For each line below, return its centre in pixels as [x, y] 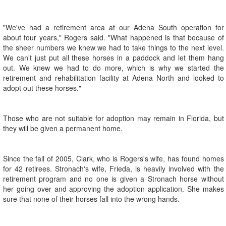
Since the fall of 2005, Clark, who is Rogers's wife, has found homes [114, 159]
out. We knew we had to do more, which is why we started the [114, 68]
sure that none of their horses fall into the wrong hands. [91, 199]
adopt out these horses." [42, 88]
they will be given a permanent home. [63, 128]
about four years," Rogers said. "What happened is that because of [114, 38]
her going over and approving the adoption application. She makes [114, 189]
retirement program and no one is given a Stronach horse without [114, 179]
